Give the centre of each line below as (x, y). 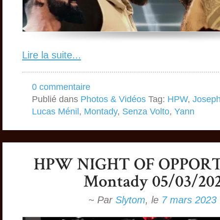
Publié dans (56, 99)
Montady (101, 112)
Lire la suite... (52, 55)
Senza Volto (146, 112)
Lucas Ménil (55, 112)
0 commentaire (61, 87)
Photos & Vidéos (113, 99)
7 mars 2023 (189, 200)
